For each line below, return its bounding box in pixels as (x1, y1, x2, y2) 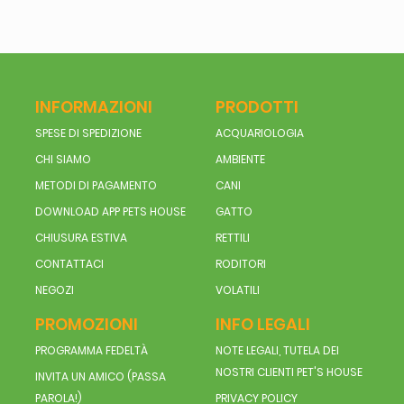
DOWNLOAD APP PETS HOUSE (34, 203, 186, 219)
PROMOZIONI (34, 312, 138, 335)
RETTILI (215, 229, 250, 245)
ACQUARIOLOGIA (215, 124, 304, 141)
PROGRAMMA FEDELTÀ (34, 342, 148, 358)
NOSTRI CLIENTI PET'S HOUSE (215, 363, 363, 380)
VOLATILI (215, 281, 260, 298)
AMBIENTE (215, 151, 265, 167)
